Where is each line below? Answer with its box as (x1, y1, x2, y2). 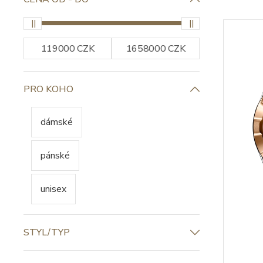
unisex (41, 183, 66, 195)
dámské (41, 116, 73, 129)
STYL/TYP (23, 226, 70, 239)
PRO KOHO (23, 83, 73, 96)
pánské (41, 149, 70, 162)
